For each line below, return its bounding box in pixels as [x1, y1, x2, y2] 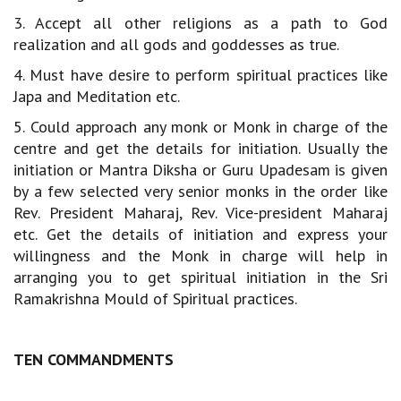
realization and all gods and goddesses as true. [13, 34, 339, 55]
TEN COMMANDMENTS [13, 349, 174, 370]
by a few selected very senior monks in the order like [13, 181, 388, 201]
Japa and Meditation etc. [13, 86, 180, 107]
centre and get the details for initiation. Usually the [13, 138, 388, 158]
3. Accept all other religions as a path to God [13, 13, 388, 33]
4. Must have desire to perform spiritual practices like [13, 64, 388, 85]
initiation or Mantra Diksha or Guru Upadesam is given [13, 159, 388, 180]
